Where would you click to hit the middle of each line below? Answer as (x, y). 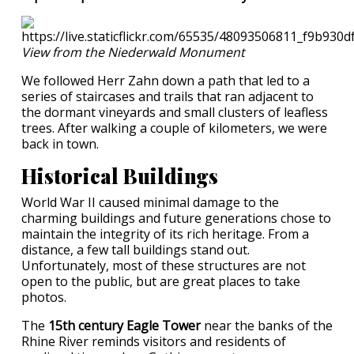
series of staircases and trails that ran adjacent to (168, 96)
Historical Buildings (120, 175)
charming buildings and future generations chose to (176, 218)
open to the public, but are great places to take (161, 281)
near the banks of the (267, 325)
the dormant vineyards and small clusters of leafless (175, 112)
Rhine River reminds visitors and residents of (154, 341)
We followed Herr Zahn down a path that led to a (166, 80)
